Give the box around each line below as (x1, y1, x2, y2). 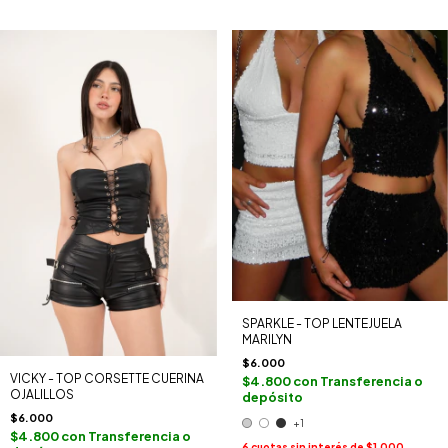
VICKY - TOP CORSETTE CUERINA (10, 370, 204, 386)
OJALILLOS (10, 386, 74, 402)
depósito (241, 388, 303, 405)
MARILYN (241, 331, 292, 347)
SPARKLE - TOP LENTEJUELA (241, 315, 402, 331)
